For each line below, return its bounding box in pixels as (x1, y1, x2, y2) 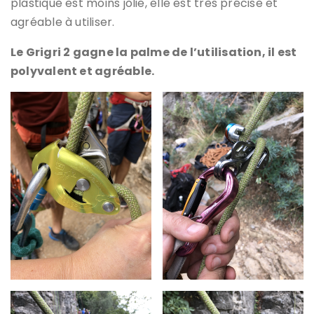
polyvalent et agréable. (11, 62, 155, 79)
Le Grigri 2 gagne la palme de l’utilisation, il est (11, 43, 297, 60)
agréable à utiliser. (11, 13, 115, 30)
